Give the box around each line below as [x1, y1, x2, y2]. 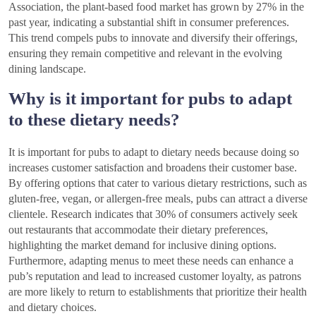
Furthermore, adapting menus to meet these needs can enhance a [8, 254, 293, 267]
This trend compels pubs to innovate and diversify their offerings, [8, 31, 298, 44]
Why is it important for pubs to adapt [8, 88, 292, 108]
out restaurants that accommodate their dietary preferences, [8, 223, 268, 236]
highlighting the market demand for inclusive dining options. [8, 238, 276, 251]
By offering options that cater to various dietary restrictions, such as [8, 176, 307, 189]
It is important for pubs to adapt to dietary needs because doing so [8, 145, 299, 158]
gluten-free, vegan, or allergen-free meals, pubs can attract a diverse [8, 192, 308, 205]
